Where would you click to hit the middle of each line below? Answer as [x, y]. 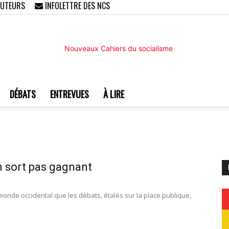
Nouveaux [131, 114]
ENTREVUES [70, 94]
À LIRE [114, 94]
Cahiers [127, 181]
